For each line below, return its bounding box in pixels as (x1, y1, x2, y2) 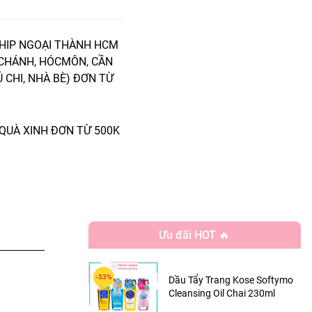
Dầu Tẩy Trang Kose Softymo (169, 274, 294, 286)
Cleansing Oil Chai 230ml (169, 288, 276, 299)
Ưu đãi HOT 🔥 (159, 228, 231, 242)
